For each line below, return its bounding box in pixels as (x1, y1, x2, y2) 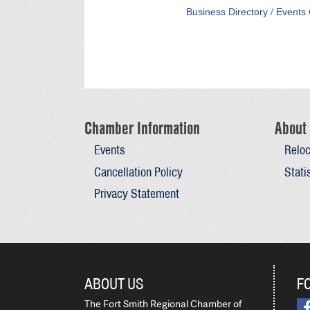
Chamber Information (84, 117, 200, 140)
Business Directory (185, 7, 268, 18)
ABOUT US (84, 273, 144, 294)
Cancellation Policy (93, 163, 183, 181)
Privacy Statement (93, 184, 179, 202)
